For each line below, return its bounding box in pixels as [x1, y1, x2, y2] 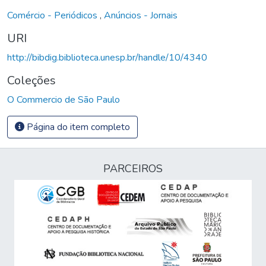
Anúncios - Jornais [104, 8, 178, 22]
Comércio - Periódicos [7, 8, 100, 22]
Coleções [7, 72, 56, 88]
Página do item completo [24, 120, 130, 134]
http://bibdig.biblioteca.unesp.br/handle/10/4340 [7, 50, 207, 64]
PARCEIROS [103, 161, 163, 176]
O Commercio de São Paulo [7, 93, 120, 106]
